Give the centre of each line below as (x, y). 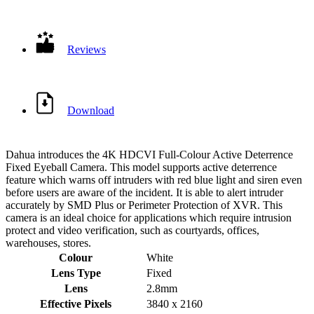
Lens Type (76, 273)
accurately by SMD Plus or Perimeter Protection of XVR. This (144, 205)
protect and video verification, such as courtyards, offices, (132, 231)
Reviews (87, 50)
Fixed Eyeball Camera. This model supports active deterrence (141, 168)
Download (91, 111)
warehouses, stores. (48, 243)
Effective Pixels (76, 304)
